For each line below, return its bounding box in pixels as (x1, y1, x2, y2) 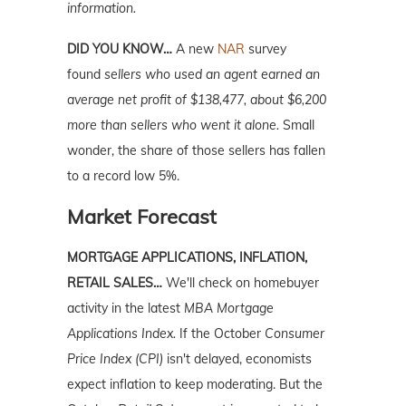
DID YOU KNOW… (67, 40, 172, 57)
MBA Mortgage (184, 299, 274, 316)
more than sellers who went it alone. (67, 116, 279, 133)
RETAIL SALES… (67, 274, 166, 291)
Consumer (265, 324, 324, 342)
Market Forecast (67, 203, 217, 229)
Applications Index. (67, 324, 176, 342)
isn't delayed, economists (163, 350, 312, 367)
